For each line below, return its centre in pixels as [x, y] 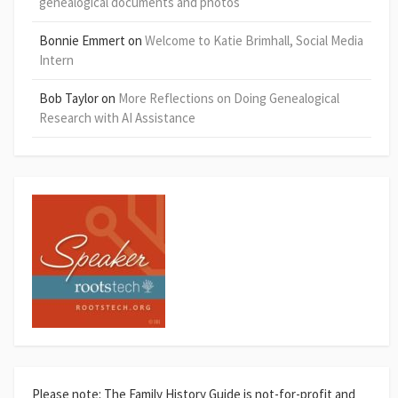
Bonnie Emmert [82, 41]
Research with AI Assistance [117, 118]
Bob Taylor [69, 99]
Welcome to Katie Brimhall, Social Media [254, 41]
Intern [56, 60]
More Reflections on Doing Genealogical [229, 99]
